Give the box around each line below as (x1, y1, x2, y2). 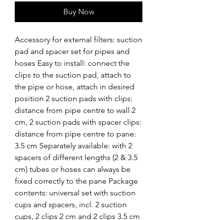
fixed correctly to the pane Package (15, 176, 138, 186)
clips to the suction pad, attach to (15, 70, 131, 80)
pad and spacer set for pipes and (15, 47, 130, 56)
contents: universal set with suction (15, 188, 136, 197)
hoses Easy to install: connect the (15, 58, 130, 68)
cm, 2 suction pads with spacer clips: (15, 117, 141, 127)
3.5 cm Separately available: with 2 (15, 141, 132, 150)
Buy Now (63, 7, 94, 16)
